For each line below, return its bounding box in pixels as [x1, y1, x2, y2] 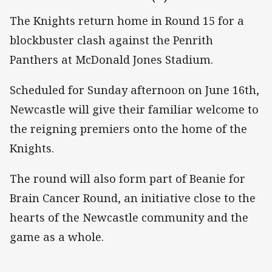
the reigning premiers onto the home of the [10, 121, 247, 137]
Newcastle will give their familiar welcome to [10, 102, 259, 117]
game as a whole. [10, 229, 104, 245]
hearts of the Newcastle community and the [10, 210, 248, 225]
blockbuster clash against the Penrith [10, 32, 213, 47]
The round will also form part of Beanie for [10, 171, 245, 186]
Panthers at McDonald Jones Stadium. [10, 52, 213, 67]
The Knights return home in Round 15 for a [10, 13, 244, 28]
